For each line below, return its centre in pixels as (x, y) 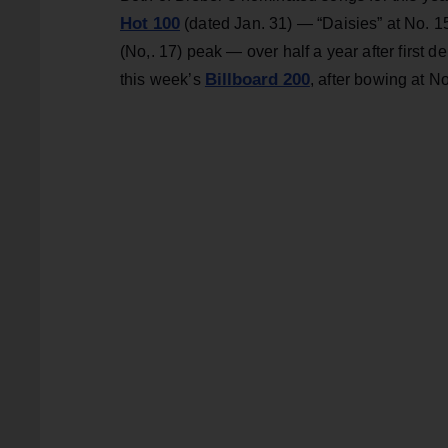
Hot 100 (150, 23)
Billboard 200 (257, 79)
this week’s (162, 79)
